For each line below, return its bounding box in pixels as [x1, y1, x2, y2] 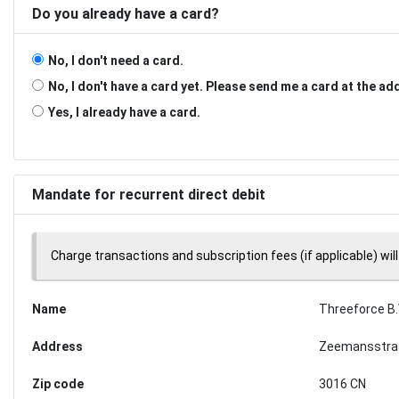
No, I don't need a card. [48, 53, 183, 68]
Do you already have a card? [32, 4, 219, 22]
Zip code [32, 376, 84, 391]
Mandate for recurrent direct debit [32, 185, 265, 203]
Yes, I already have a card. [48, 104, 200, 119]
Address [32, 338, 83, 354]
